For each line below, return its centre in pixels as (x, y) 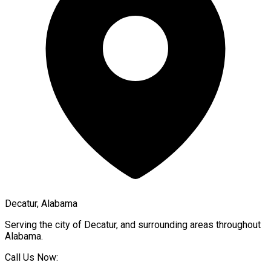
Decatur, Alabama (41, 203)
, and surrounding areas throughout (188, 224)
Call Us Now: (31, 257)
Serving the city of (44, 224)
